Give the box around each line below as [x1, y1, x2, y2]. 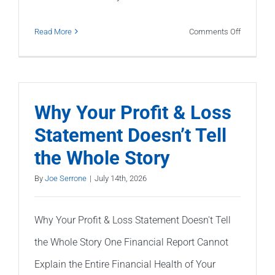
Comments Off [189, 26, 241, 36]
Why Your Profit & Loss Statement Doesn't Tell [34, 214, 231, 226]
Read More [34, 26, 72, 36]
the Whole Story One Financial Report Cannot [34, 236, 228, 248]
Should [240, 186, 264, 196]
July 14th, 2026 [95, 173, 147, 183]
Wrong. [240, 150, 265, 160]
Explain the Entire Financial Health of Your [34, 258, 215, 270]
